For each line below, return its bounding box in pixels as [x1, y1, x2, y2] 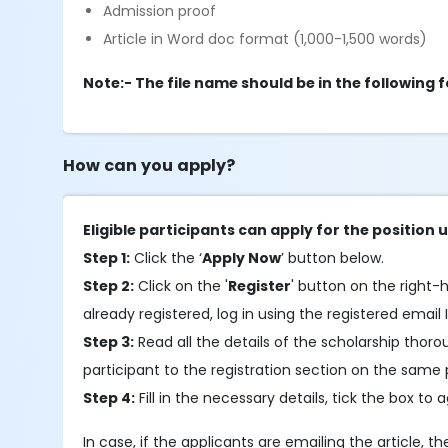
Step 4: [83, 388, 136, 408]
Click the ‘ [130, 248, 203, 268]
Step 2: [83, 276, 135, 296]
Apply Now [202, 248, 282, 268]
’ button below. [281, 248, 385, 268]
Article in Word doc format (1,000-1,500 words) [103, 29, 428, 49]
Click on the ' [134, 276, 229, 296]
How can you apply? [63, 154, 236, 177]
